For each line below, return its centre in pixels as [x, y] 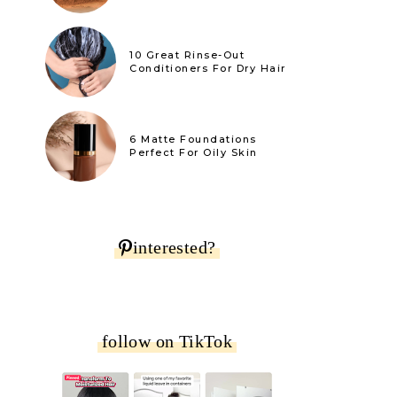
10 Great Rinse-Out [187, 54]
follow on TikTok [167, 341]
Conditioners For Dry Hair [208, 68]
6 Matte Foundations [193, 139]
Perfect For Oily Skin [194, 152]
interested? [175, 247]
